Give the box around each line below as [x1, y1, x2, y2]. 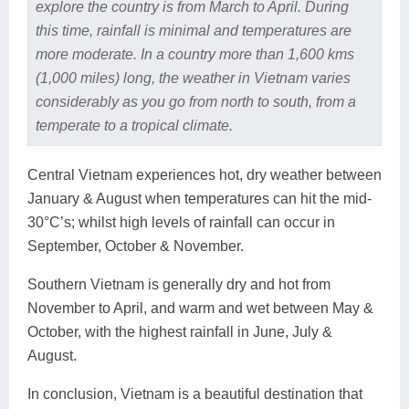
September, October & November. [27, 237, 244, 254]
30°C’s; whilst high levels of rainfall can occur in [27, 214, 335, 230]
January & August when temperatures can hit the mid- [27, 190, 372, 206]
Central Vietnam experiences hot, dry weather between [27, 166, 382, 183]
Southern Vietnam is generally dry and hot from [27, 276, 330, 292]
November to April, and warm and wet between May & [27, 299, 373, 316]
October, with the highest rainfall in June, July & [27, 323, 332, 340]
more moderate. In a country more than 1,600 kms [35, 47, 354, 62]
